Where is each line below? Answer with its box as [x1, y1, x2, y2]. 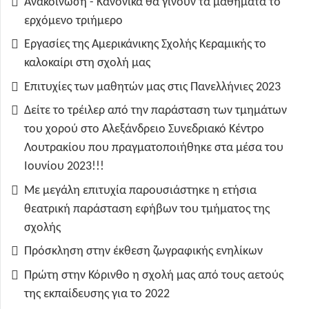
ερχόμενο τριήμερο [24, 14, 123, 28]
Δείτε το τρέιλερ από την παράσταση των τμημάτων [24, 104, 287, 118]
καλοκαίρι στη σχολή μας [24, 57, 150, 70]
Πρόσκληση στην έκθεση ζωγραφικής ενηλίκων [24, 245, 263, 259]
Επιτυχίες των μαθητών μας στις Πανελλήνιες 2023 [24, 80, 281, 94]
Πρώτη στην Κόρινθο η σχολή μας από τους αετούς [24, 268, 283, 282]
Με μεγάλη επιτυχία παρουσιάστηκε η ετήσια [24, 183, 257, 197]
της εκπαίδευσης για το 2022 [24, 287, 170, 301]
